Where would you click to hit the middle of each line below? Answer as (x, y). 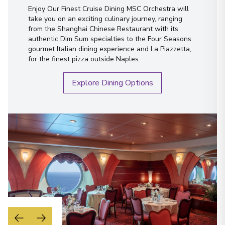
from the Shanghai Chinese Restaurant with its (103, 29)
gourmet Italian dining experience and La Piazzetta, (110, 49)
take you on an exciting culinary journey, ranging (105, 19)
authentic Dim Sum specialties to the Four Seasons (110, 39)
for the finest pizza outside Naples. (84, 59)
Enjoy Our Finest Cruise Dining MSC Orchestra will (108, 9)
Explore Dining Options (113, 83)
